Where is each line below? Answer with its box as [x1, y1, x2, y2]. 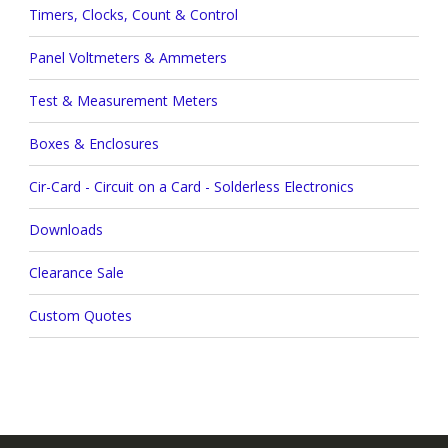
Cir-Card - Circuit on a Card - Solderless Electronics [28, 177, 354, 197]
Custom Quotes [28, 306, 132, 326]
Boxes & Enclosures [28, 134, 159, 154]
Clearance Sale [28, 263, 124, 283]
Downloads [28, 220, 103, 240]
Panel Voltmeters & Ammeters [28, 48, 227, 68]
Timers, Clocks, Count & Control [28, 5, 238, 25]
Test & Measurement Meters [28, 91, 218, 111]
